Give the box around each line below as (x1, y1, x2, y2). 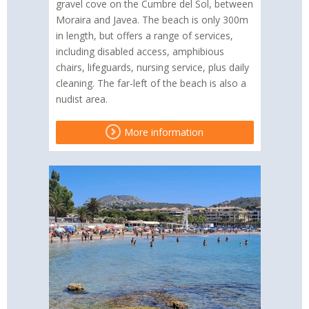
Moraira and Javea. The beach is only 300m (55, 13, 248, 27)
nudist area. (55, 92, 108, 106)
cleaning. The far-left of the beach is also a (55, 77, 246, 90)
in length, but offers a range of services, (55, 29, 233, 43)
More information (121, 126, 203, 139)
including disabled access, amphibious (55, 45, 224, 59)
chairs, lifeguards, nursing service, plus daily (55, 61, 249, 74)
